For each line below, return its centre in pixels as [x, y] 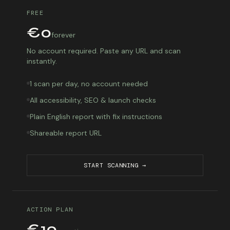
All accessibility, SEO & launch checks [93, 100]
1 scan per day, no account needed [89, 84]
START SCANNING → [115, 165]
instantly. [42, 61]
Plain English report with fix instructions [96, 117]
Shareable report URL [66, 133]
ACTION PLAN [50, 209]
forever [63, 35]
